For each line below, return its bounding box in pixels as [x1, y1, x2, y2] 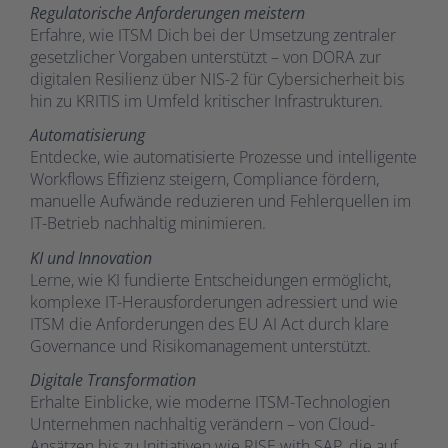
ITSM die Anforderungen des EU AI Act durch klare [30, 312, 389, 335]
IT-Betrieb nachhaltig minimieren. [30, 212, 266, 235]
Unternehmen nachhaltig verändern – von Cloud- [30, 413, 375, 436]
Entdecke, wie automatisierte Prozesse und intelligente [30, 146, 417, 169]
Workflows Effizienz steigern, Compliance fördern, [30, 168, 379, 191]
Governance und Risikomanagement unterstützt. [30, 334, 371, 357]
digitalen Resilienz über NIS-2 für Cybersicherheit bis [30, 67, 404, 90]
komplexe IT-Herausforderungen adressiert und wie [30, 290, 398, 313]
